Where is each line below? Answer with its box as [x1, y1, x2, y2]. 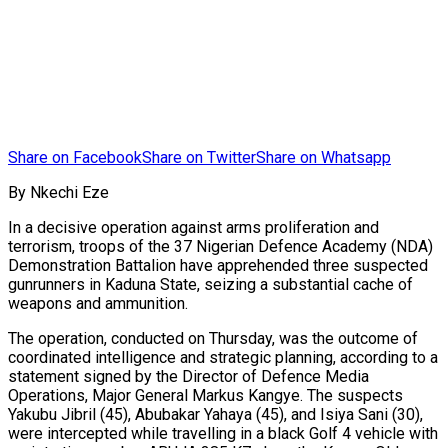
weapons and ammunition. [8, 293, 188, 313]
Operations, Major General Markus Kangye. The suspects [8, 385, 403, 405]
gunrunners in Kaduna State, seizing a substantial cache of [8, 274, 413, 294]
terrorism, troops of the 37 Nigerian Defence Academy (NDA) [8, 236, 433, 256]
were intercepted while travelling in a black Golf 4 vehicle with [8, 423, 438, 443]
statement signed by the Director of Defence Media [8, 366, 369, 386]
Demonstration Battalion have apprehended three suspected [8, 255, 428, 275]
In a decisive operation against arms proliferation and [8, 217, 379, 237]
